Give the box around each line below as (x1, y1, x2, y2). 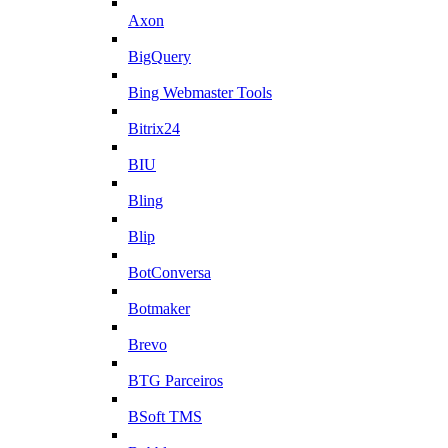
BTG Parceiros (128, 372, 223, 390)
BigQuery (128, 48, 191, 66)
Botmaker (128, 300, 190, 318)
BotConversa (128, 264, 211, 282)
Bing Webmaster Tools (128, 84, 272, 102)
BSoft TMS (128, 408, 202, 426)
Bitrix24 (128, 120, 180, 138)
